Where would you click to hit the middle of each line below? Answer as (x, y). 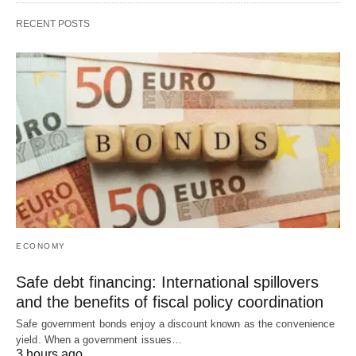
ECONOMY (41, 246)
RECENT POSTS (53, 23)
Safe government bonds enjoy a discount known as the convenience (176, 324)
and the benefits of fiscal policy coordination (170, 302)
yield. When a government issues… (99, 340)
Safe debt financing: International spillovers (167, 282)
